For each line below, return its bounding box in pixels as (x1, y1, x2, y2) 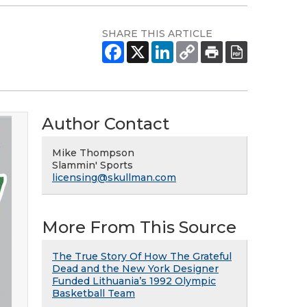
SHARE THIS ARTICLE (102, 27, 212, 40)
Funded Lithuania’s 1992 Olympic (52, 275, 216, 287)
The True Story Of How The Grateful (52, 250, 232, 262)
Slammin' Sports (52, 159, 133, 171)
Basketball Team (52, 287, 135, 299)
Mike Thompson (52, 147, 134, 159)
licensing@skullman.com (52, 171, 176, 184)
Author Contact (42, 114, 169, 134)
